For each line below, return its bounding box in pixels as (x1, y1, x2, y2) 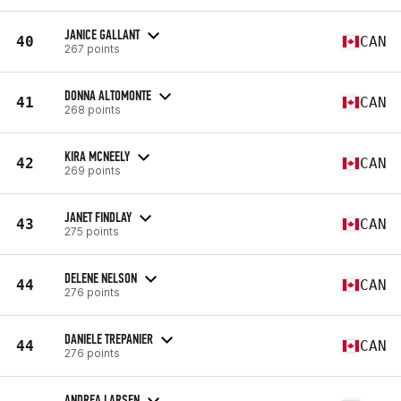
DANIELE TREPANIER (64, 329, 153, 347)
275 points (64, 224, 119, 238)
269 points (64, 163, 121, 177)
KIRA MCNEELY (64, 147, 130, 165)
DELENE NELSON (64, 269, 137, 286)
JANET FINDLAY (64, 208, 132, 226)
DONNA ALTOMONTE (64, 86, 151, 104)
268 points (64, 102, 121, 116)
